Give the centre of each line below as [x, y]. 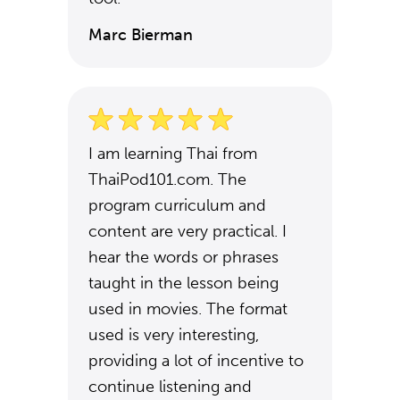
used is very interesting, [174, 335]
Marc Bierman [141, 35]
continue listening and [170, 387]
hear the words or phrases [183, 257]
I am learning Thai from [173, 154]
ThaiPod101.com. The [167, 179]
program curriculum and [177, 205]
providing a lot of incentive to [196, 361]
